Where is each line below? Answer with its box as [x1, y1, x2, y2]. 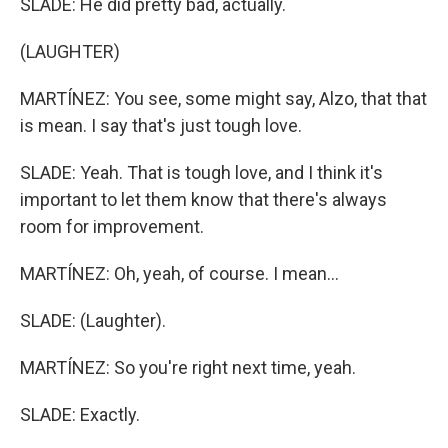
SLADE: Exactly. [20, 404, 140, 425]
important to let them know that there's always [20, 189, 387, 210]
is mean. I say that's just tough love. [20, 115, 302, 136]
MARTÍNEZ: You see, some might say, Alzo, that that [20, 88, 427, 109]
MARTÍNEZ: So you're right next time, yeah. [20, 357, 356, 378]
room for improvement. [20, 216, 204, 237]
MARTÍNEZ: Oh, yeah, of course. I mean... [20, 263, 339, 284]
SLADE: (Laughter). [20, 310, 166, 331]
